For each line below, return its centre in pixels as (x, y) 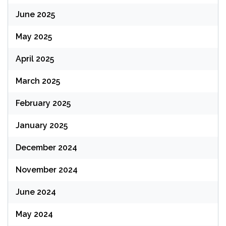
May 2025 (34, 37)
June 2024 (36, 192)
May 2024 (34, 214)
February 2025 (43, 103)
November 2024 (47, 170)
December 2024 (46, 148)
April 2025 (35, 59)
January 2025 (42, 126)
